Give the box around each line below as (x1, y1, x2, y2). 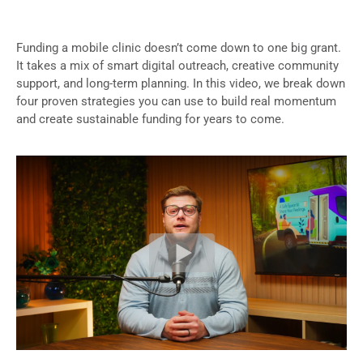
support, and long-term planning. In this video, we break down (16, 76, 345, 91)
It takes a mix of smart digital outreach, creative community (16, 58, 339, 73)
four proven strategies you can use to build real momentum (16, 94, 336, 109)
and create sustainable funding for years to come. (16, 112, 284, 126)
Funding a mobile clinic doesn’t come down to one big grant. (16, 41, 341, 55)
